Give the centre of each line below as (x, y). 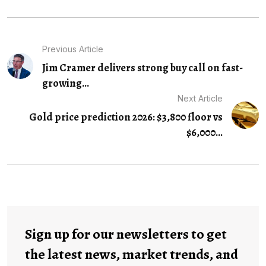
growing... (65, 83)
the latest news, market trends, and (132, 254)
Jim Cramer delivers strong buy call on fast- (142, 67)
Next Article (200, 98)
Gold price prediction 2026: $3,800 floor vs (126, 117)
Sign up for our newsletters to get (126, 234)
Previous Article (72, 49)
